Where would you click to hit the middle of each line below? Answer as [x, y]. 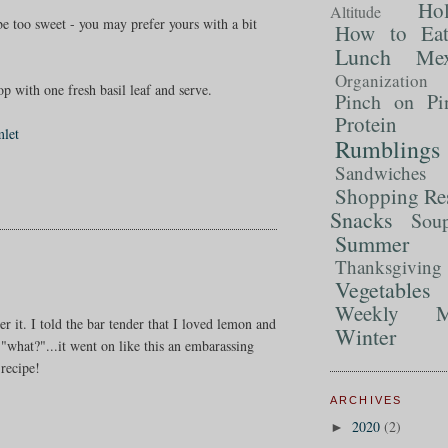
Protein [365, 123]
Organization [381, 80]
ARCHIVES [366, 399]
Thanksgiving [388, 266]
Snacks [361, 219]
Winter [365, 336]
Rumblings [387, 148]
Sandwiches [380, 172]
